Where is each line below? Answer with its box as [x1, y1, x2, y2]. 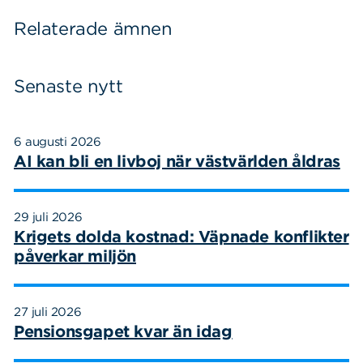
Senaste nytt [14, 75, 123, 96]
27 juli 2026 [14, 304, 82, 319]
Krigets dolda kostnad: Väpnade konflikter [14, 226, 349, 246]
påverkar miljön [14, 246, 136, 266]
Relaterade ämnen [14, 17, 173, 39]
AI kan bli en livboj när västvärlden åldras [14, 151, 340, 171]
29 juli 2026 [14, 209, 83, 224]
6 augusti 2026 [14, 134, 101, 149]
